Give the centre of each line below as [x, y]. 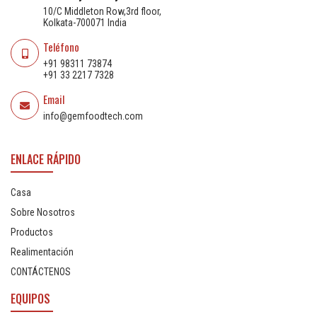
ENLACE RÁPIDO [46, 159]
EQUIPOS [30, 298]
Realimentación [42, 252]
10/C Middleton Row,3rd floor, [102, 11]
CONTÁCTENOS [41, 271]
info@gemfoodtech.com [93, 116]
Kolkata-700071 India [85, 22]
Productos [32, 232]
